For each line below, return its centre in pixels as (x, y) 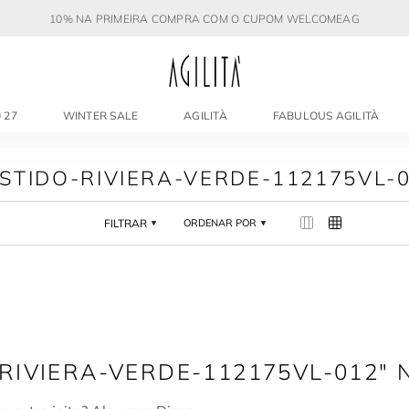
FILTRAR (125, 223)
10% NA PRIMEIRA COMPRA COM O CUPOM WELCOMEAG (204, 18)
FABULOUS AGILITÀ (326, 115)
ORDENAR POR (220, 223)
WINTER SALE (100, 115)
